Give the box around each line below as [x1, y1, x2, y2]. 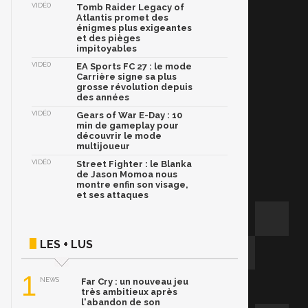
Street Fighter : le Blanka [76, 159, 192, 170]
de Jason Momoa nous [76, 169, 177, 180]
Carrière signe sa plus [76, 71, 177, 82]
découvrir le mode [76, 131, 162, 142]
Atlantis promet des [76, 12, 168, 23]
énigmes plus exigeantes [76, 23, 192, 34]
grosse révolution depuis [76, 82, 192, 93]
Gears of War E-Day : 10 [76, 110, 182, 121]
